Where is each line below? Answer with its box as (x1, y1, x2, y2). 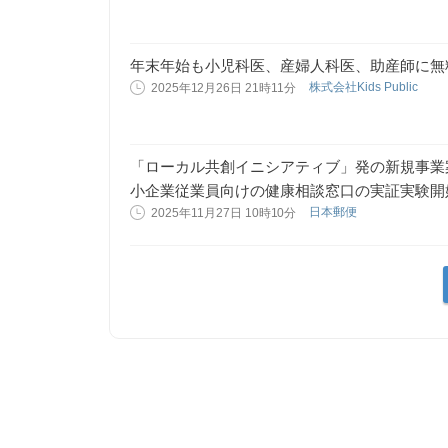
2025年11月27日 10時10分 (151, 206, 297, 220)
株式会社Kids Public (309, 80, 422, 94)
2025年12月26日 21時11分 (151, 81, 297, 95)
